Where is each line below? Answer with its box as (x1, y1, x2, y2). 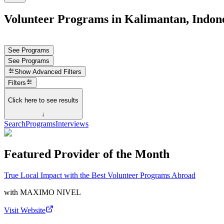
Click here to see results (8, 96, 78, 104)
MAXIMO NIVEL (20, 187, 81, 196)
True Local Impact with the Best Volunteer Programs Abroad (4, 170, 195, 179)
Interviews (55, 119, 88, 128)
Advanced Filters (32, 68, 82, 76)
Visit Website (4, 205, 45, 214)
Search (4, 119, 25, 128)
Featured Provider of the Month (4, 147, 169, 160)
